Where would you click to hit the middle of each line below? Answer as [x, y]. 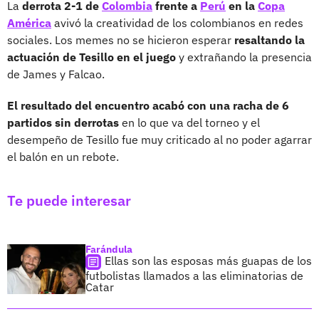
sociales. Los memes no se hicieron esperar [121, 40]
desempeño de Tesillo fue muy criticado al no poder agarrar [159, 139]
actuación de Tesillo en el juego [93, 57]
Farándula [109, 249]
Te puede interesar [69, 200]
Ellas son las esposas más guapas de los [208, 260]
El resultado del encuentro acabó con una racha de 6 [148, 105]
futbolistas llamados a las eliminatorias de [194, 275]
